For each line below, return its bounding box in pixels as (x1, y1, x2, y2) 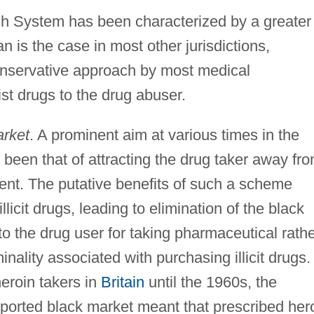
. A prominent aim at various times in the (29, 125, 299, 144)
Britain (100, 273, 144, 291)
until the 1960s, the (144, 273, 277, 291)
